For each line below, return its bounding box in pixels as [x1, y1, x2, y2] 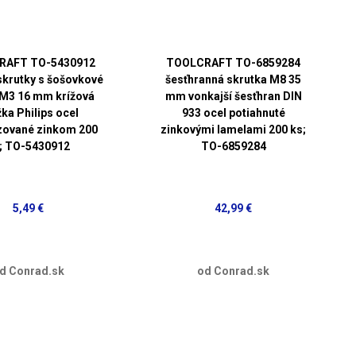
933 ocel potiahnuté [181, 106, 285, 119]
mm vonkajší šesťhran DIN [164, 89, 302, 103]
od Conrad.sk [197, 264, 270, 277]
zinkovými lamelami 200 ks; [161, 122, 307, 136]
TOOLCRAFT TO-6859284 [166, 56, 301, 69]
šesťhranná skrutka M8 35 [165, 72, 302, 86]
